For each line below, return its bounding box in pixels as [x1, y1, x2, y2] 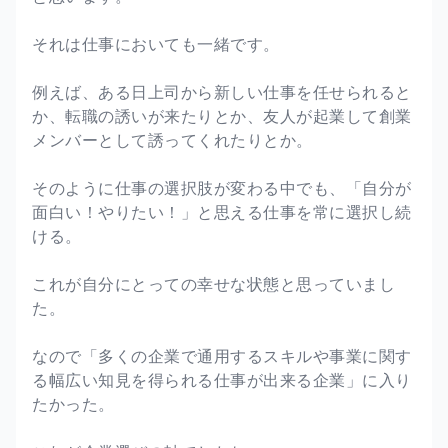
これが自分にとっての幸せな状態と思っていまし [32, 272, 395, 295]
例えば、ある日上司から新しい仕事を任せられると [32, 80, 412, 103]
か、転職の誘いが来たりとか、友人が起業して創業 [32, 104, 412, 127]
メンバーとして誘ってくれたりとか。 [32, 128, 313, 151]
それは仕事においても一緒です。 [32, 32, 280, 55]
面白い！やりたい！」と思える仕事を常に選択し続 [32, 200, 412, 223]
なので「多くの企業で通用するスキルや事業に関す [32, 344, 412, 367]
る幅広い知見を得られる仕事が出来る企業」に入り [32, 368, 412, 391]
